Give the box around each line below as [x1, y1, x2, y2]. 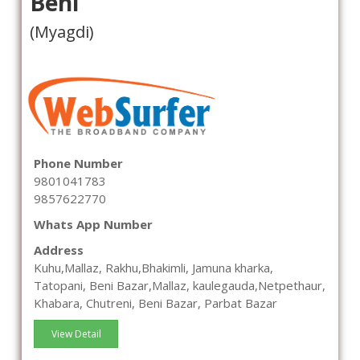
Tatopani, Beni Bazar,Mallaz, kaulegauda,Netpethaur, [34, 277, 325, 294]
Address [34, 242, 84, 259]
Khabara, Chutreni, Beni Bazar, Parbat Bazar [34, 295, 277, 312]
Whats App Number [34, 216, 153, 233]
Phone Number [34, 155, 123, 172]
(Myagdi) [30, 20, 94, 43]
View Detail [51, 327, 101, 342]
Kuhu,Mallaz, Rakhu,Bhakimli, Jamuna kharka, [34, 260, 273, 276]
